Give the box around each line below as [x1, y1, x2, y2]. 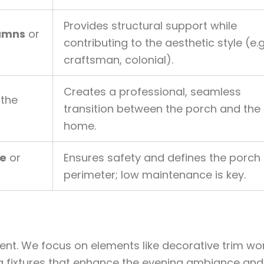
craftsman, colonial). [64, 52, 173, 68]
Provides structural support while [64, 18, 237, 34]
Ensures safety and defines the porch [64, 150, 260, 166]
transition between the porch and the [64, 101, 260, 117]
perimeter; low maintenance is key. [64, 167, 246, 183]
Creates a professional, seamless [64, 84, 241, 100]
